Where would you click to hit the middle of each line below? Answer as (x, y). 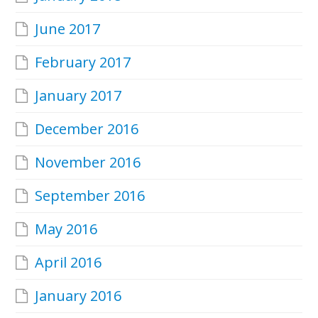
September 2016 (90, 195)
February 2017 (83, 62)
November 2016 (88, 162)
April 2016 (68, 262)
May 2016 (66, 229)
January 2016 (78, 295)
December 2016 (87, 128)
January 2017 (78, 95)
